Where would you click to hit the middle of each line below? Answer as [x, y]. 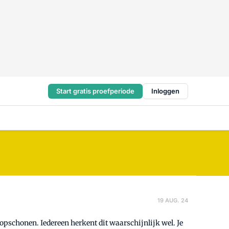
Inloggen [165, 91]
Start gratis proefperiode [95, 91]
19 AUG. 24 [173, 200]
